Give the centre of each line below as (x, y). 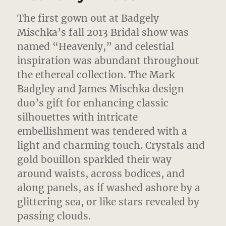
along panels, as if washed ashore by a (109, 188)
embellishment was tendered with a (102, 131)
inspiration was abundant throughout (108, 61)
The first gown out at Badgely (88, 18)
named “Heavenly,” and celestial (96, 47)
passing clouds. (54, 216)
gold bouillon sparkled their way (95, 160)
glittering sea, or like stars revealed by (108, 202)
